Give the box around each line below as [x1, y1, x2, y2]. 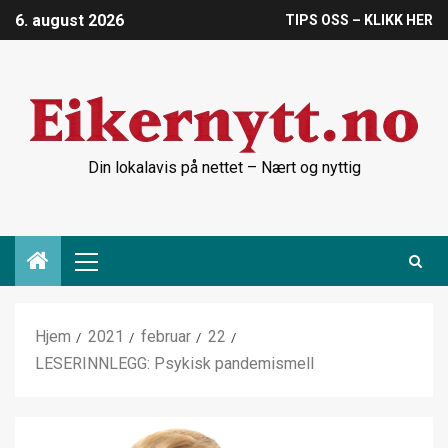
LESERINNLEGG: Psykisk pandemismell [35, 354, 314, 373]
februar [141, 327, 191, 346]
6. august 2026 [15, 11, 124, 31]
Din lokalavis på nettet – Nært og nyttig [87, 158, 361, 177]
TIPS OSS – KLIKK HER [285, 12, 433, 29]
